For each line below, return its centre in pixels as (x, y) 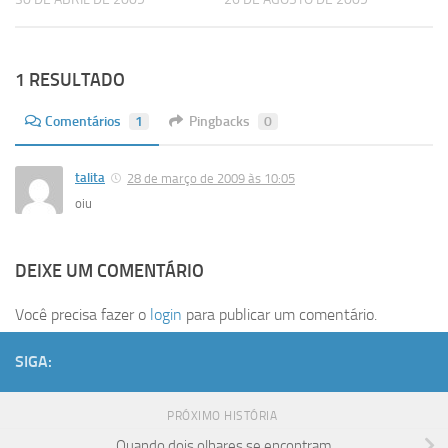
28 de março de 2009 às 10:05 (211, 178)
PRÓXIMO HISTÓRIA (224, 415)
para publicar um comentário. (279, 314)
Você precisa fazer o (82, 314)
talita (90, 177)
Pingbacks (219, 121)
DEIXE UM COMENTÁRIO (109, 270)
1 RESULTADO (70, 79)
